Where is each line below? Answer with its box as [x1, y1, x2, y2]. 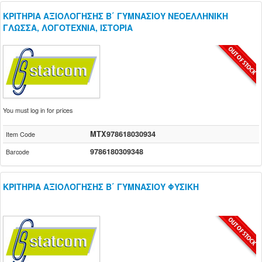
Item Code [6, 130, 35, 139]
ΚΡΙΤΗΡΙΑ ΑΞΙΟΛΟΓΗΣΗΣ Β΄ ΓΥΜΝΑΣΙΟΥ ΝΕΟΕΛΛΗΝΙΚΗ [3, 10, 228, 22]
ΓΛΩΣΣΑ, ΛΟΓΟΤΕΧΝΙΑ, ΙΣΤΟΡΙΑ [3, 22, 133, 33]
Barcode [6, 147, 29, 156]
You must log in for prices [3, 106, 73, 115]
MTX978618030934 [90, 129, 156, 139]
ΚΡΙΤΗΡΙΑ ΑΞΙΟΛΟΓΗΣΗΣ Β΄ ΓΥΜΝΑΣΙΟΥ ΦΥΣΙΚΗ [3, 181, 199, 192]
